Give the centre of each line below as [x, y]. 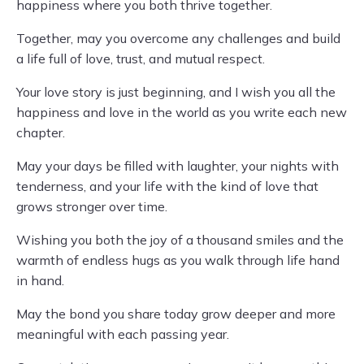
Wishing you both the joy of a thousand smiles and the [180, 240]
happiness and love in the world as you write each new [182, 112]
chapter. [41, 132]
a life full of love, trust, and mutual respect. [141, 58]
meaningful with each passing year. [123, 334]
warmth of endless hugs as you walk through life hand [178, 260]
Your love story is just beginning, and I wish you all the [176, 92]
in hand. [40, 280]
